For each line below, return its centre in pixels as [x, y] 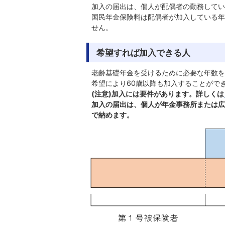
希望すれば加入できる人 [143, 52]
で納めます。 [113, 115]
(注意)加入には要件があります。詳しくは [158, 94]
